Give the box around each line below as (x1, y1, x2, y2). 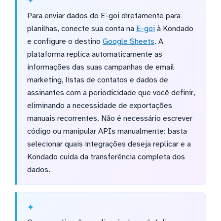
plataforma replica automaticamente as (27, 49, 162, 59)
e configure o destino (27, 36, 103, 46)
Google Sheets (102, 36, 154, 46)
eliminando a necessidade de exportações (27, 100, 172, 110)
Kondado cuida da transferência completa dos (27, 151, 185, 162)
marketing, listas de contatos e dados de (27, 74, 168, 85)
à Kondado (154, 23, 193, 34)
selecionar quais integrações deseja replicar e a (27, 139, 191, 149)
